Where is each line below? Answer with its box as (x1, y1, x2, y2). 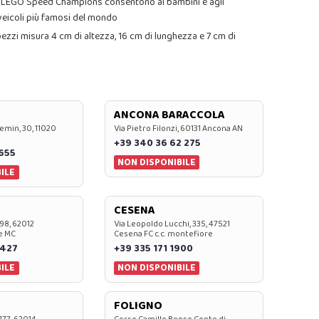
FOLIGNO (113, 297, 162, 315)
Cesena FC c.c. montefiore (113, 227, 213, 241)
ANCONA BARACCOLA (113, 105, 225, 124)
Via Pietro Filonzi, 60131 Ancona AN (113, 121, 243, 135)
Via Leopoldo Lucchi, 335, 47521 (113, 217, 230, 231)
